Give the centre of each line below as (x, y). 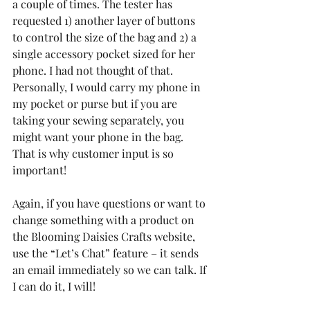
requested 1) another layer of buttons (105, 20)
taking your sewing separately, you (100, 120)
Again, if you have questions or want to (110, 203)
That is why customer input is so (94, 153)
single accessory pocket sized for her (105, 53)
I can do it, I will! (54, 286)
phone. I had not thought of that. (94, 70)
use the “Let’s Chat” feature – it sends (107, 253)
